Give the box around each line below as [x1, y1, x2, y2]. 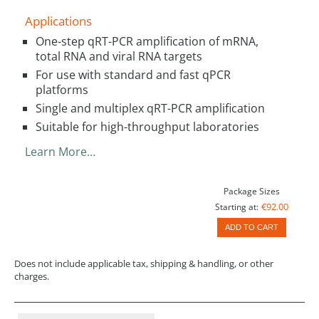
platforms [36, 81, 88, 98]
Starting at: [214, 200, 258, 213]
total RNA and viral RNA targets [36, 48, 202, 64]
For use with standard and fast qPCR [36, 66, 231, 83]
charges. [14, 269, 49, 283]
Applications [25, 12, 92, 29]
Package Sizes [223, 184, 280, 197]
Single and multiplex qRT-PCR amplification [36, 100, 265, 116]
